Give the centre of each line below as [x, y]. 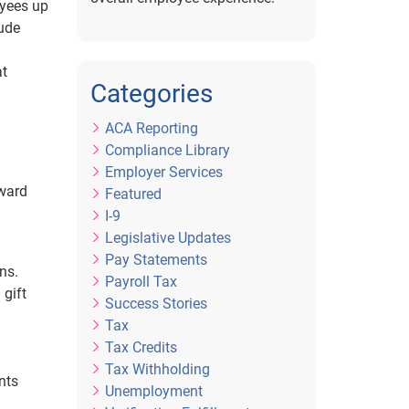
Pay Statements [156, 260]
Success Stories [156, 304]
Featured [133, 194]
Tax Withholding [157, 369]
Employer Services [163, 172]
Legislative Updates [168, 238]
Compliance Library [167, 150]
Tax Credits [141, 347]
